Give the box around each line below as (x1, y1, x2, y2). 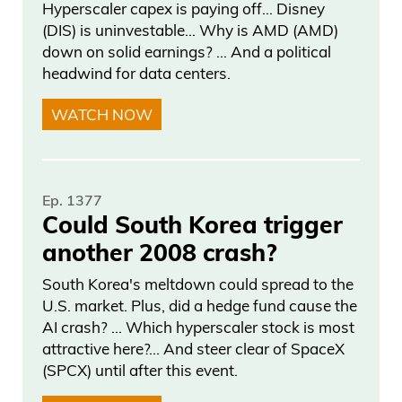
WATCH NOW (50, 105, 153, 125)
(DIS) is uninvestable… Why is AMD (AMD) (42, 21, 338, 40)
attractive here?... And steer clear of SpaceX (42, 339, 345, 359)
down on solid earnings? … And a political (42, 42, 331, 62)
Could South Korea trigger (42, 209, 343, 240)
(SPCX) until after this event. (42, 361, 238, 380)
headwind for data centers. (42, 64, 231, 83)
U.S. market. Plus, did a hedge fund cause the (42, 296, 357, 316)
